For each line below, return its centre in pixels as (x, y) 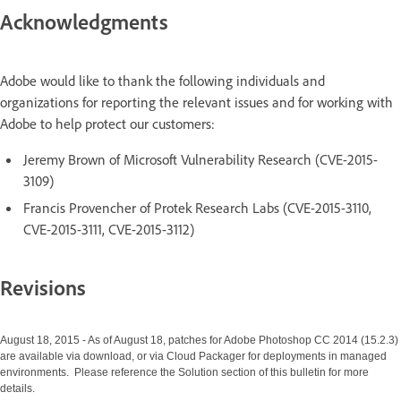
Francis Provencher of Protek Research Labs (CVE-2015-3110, (197, 207)
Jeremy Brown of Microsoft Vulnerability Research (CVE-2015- (200, 159)
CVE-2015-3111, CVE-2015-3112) (109, 229)
